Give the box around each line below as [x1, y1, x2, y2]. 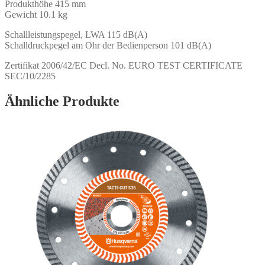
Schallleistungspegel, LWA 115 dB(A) [5, 29, 147, 40]
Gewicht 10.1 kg [5, 9, 67, 20]
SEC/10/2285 [5, 70, 56, 81]
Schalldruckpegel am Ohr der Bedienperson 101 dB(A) [5, 40, 211, 50]
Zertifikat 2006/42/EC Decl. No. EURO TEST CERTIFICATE [5, 60, 243, 70]
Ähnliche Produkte [5, 93, 119, 109]
